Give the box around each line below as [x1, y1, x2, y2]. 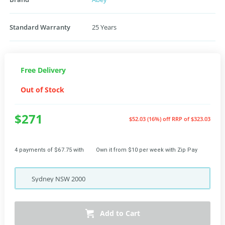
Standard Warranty [10, 23, 70, 32]
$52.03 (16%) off [129, 115, 172, 123]
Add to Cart [99, 208, 140, 218]
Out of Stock [21, 85, 64, 94]
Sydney [32, 174, 55, 183]
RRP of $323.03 [172, 115, 210, 123]
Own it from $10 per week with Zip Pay [96, 147, 197, 153]
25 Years [92, 23, 117, 32]
